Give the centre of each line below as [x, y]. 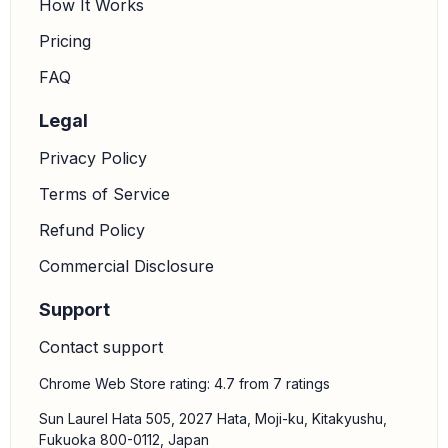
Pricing [65, 41]
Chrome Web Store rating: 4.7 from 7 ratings [184, 383]
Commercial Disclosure [126, 266]
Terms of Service [104, 194]
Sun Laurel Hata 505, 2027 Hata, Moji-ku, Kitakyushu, [213, 418]
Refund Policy [92, 230]
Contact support [101, 347]
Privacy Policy [93, 158]
